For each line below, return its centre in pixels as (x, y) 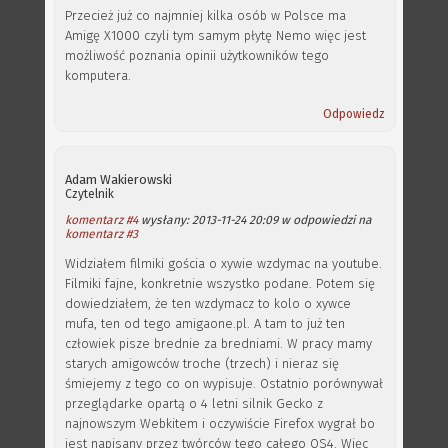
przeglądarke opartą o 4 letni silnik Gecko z (194, 403)
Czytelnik (89, 194)
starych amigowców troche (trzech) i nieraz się (202, 363)
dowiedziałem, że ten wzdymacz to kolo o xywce (208, 303)
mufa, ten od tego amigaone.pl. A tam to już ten (205, 323)
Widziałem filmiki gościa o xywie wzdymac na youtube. (223, 263)
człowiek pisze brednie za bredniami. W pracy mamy (218, 343)
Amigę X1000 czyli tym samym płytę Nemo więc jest (215, 35)
